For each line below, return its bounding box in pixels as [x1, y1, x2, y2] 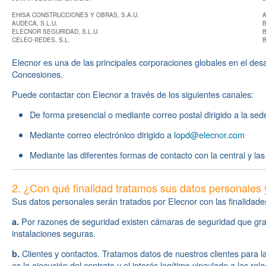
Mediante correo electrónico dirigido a [30, 128, 174, 141]
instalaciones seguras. [12, 227, 96, 239]
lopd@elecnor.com [174, 128, 245, 141]
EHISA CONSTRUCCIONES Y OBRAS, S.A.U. [12, 11, 139, 19]
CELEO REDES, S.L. [12, 36, 70, 44]
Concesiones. [12, 68, 63, 80]
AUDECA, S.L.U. [12, 19, 58, 27]
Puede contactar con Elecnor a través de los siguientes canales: [12, 88, 254, 100]
